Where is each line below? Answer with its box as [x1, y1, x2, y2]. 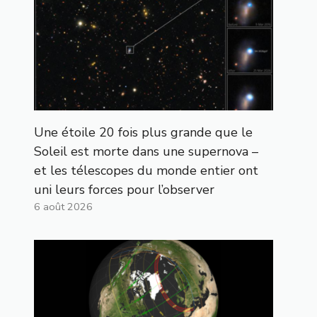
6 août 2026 [34, 199, 93, 214]
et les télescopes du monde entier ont [34, 161, 258, 179]
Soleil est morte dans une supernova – [34, 142, 258, 160]
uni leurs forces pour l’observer [34, 180, 214, 198]
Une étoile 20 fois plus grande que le [34, 123, 253, 141]
